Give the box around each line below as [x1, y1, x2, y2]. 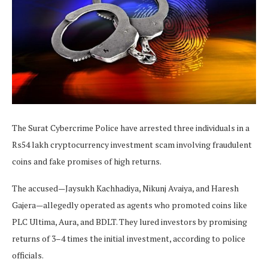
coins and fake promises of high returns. [12, 156, 162, 167]
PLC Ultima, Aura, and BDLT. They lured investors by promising [12, 216, 247, 228]
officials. [12, 249, 44, 261]
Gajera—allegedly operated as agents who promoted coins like [12, 199, 247, 211]
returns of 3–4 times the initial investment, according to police [12, 233, 245, 245]
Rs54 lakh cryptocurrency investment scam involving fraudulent [12, 139, 252, 151]
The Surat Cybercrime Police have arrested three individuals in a [12, 122, 249, 134]
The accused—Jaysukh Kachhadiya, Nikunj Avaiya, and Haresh [12, 182, 239, 194]
